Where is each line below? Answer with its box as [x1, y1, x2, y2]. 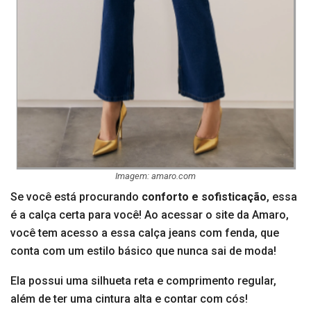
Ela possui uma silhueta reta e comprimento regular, [10, 274, 276, 288]
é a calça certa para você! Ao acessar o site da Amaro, [10, 208, 289, 222]
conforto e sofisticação [142, 190, 267, 204]
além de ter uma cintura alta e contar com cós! [10, 292, 248, 306]
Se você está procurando [10, 190, 142, 204]
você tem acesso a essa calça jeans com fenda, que [10, 226, 279, 240]
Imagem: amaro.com [115, 171, 196, 182]
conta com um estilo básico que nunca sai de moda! [10, 244, 276, 258]
